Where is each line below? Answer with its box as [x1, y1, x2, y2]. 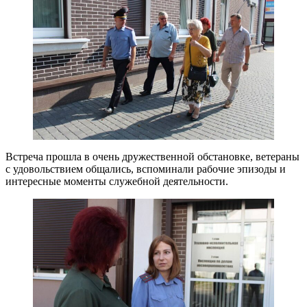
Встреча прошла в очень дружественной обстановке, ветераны [5, 150, 299, 162]
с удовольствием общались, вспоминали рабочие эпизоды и [5, 162, 286, 175]
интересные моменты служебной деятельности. [5, 175, 228, 187]
